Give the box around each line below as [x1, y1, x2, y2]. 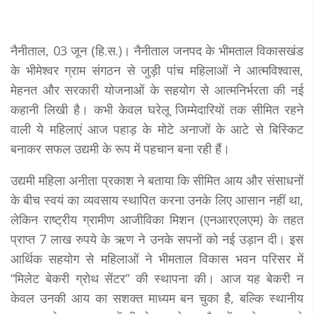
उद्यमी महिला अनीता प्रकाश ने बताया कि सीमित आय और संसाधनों [11, 171, 303, 189]
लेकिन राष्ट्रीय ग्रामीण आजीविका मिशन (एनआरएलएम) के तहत [11, 210, 303, 228]
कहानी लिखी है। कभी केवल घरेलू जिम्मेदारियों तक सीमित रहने [11, 100, 303, 118]
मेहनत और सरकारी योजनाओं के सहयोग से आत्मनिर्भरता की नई [11, 81, 303, 98]
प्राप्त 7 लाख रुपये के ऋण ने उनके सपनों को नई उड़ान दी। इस [11, 230, 303, 247]
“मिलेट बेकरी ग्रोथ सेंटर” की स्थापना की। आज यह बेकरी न [11, 269, 303, 287]
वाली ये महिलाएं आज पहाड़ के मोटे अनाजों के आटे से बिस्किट [11, 120, 303, 137]
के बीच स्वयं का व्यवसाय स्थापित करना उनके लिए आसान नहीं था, [11, 191, 303, 208]
